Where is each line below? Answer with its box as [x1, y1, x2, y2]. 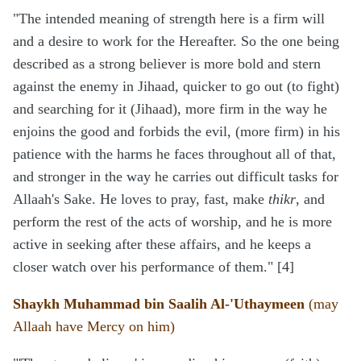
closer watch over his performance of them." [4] [13, 259, 294, 276]
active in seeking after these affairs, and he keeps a [13, 236, 311, 253]
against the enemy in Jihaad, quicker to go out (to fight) [13, 78, 339, 95]
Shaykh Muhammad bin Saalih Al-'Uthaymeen [13, 296, 305, 313]
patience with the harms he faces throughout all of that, [13, 146, 336, 163]
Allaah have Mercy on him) [13, 318, 175, 335]
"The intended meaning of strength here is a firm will [13, 10, 325, 27]
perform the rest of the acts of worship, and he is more [13, 214, 332, 230]
